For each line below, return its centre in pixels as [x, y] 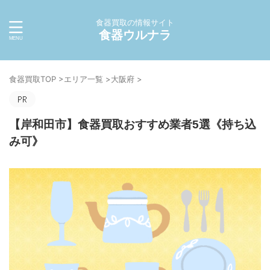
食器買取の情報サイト [135, 22]
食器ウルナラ [135, 35]
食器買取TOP [33, 79]
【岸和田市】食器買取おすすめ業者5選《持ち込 [133, 124]
